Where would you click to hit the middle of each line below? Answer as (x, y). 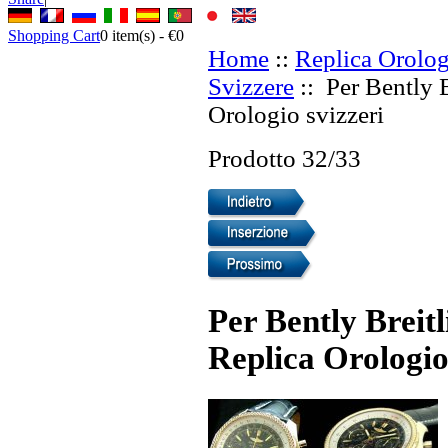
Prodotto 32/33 (284, 158)
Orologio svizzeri (296, 114)
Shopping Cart (54, 35)
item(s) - (138, 35)
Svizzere (251, 86)
